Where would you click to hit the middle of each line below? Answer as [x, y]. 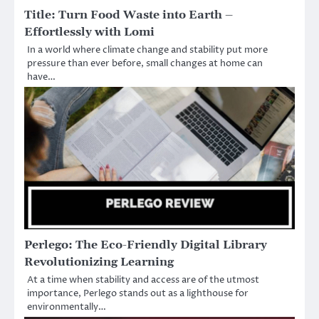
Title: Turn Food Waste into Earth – [129, 15]
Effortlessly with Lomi [89, 32]
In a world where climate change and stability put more [147, 50]
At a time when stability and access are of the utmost [143, 280]
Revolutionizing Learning [99, 262]
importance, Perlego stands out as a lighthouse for [138, 294]
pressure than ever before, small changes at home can [145, 64]
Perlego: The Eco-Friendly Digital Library [146, 245]
